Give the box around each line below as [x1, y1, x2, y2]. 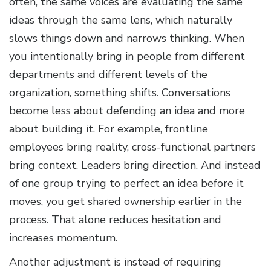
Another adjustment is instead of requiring [9, 255, 221, 270]
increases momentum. [9, 230, 117, 246]
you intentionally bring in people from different [9, 49, 245, 64]
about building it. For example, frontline [9, 122, 208, 137]
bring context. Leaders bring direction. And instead [9, 158, 261, 173]
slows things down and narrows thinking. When [9, 31, 244, 46]
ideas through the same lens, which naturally [9, 13, 232, 28]
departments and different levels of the [9, 67, 207, 82]
